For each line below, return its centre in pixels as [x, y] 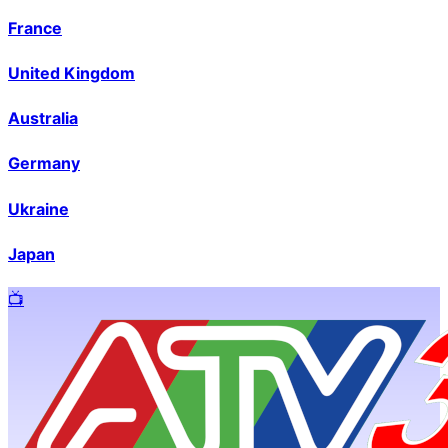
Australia [43, 118]
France [35, 27]
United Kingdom [71, 72]
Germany [44, 163]
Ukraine [38, 208]
